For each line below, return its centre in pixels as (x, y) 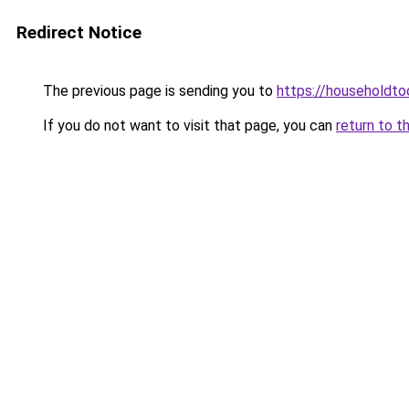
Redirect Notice (79, 32)
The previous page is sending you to (158, 91)
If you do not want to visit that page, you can (188, 126)
